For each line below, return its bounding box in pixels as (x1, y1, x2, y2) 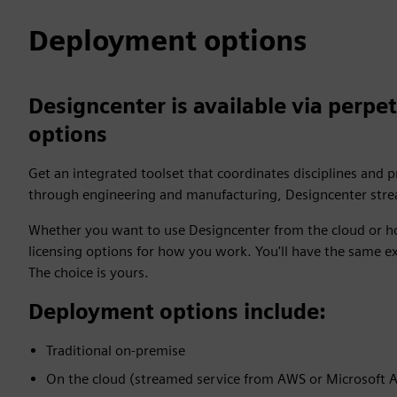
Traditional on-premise (46, 341, 185, 359)
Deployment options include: (28, 298, 326, 324)
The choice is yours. (28, 263, 149, 281)
